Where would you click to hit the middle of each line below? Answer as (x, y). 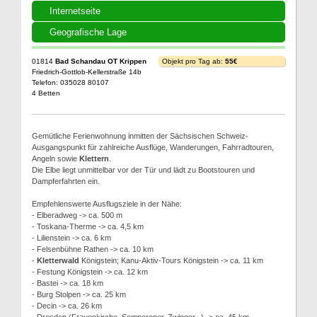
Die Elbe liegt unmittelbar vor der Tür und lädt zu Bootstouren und (143, 170)
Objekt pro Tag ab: (194, 61)
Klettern (94, 158)
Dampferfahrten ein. (66, 181)
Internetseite (75, 11)
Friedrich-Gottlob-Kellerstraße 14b (87, 72)
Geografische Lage (88, 32)
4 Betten (46, 93)
